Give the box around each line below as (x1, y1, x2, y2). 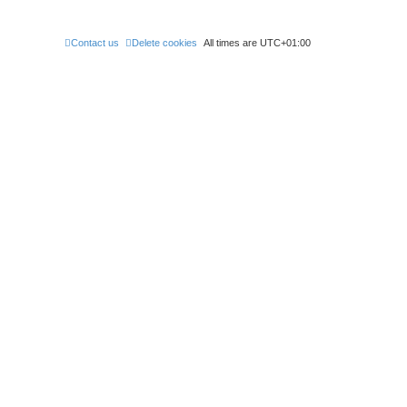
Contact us (71, 37, 119, 48)
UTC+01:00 (260, 37, 311, 48)
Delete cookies (132, 37, 197, 48)
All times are (203, 37, 260, 48)
